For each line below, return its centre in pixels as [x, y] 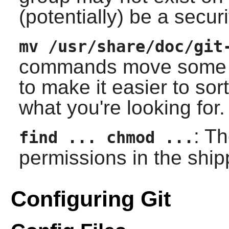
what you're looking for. [122, 108]
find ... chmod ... [106, 138]
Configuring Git [90, 199]
